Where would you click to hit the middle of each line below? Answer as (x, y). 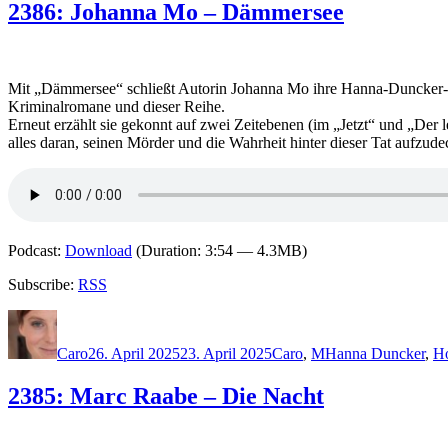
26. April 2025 (134, 353)
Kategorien (306, 317)
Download (98, 250)
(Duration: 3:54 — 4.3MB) (219, 250)
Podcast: (36, 250)
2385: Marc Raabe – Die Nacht (166, 395)
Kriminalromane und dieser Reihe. (116, 106)
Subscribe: (43, 284)
